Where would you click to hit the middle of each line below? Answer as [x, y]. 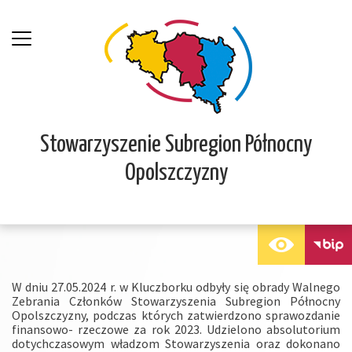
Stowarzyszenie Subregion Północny [176, 145]
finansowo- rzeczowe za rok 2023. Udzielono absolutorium [176, 329]
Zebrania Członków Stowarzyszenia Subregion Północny [176, 301]
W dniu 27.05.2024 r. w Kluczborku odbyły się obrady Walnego [176, 286]
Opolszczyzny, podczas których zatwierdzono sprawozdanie [176, 315]
